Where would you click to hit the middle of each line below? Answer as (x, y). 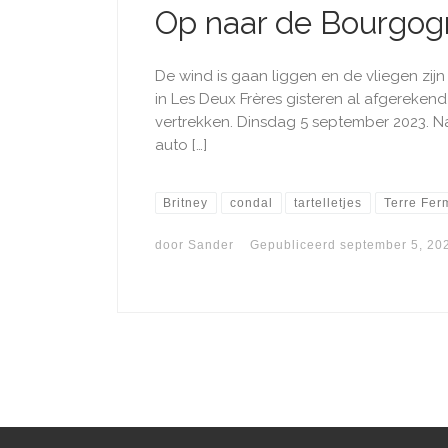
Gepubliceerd (294, 244)
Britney (186, 202)
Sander (210, 244)
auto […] (180, 144)
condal (251, 202)
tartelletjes (328, 202)
